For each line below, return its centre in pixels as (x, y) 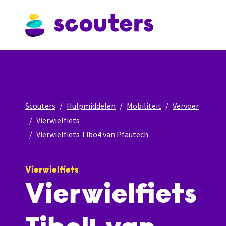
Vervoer (186, 106)
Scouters (40, 106)
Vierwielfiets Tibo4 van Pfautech (92, 134)
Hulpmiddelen (91, 106)
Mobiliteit (144, 106)
